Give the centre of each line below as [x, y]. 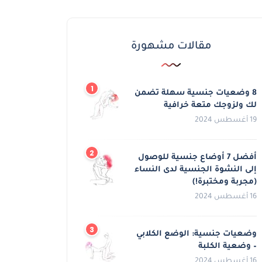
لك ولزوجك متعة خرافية [210, 106]
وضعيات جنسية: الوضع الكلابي [196, 235]
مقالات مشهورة [171, 47]
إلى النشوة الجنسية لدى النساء [196, 170]
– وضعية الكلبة [227, 247]
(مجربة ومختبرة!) [225, 182]
